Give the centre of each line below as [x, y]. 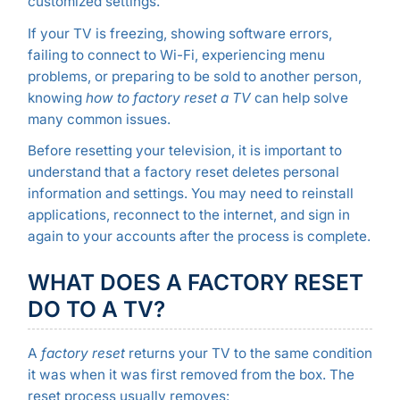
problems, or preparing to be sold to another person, [194, 76]
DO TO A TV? [96, 309]
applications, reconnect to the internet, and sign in [188, 215]
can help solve [299, 97]
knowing [56, 97]
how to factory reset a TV [168, 97]
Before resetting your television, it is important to [184, 151]
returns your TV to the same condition [248, 354]
